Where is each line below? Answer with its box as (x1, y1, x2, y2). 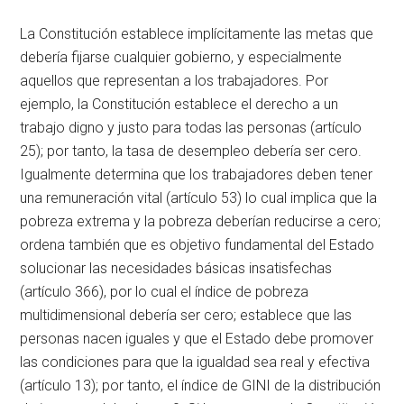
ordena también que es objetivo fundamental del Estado (20, 235, 375, 253)
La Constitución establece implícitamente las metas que (20, 24, 374, 42)
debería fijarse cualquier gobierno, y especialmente (20, 48, 343, 66)
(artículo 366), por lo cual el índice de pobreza (20, 282, 309, 300)
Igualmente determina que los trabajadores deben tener (20, 165, 373, 183)
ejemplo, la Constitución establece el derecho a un (20, 95, 339, 113)
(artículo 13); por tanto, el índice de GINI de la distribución (20, 376, 381, 394)
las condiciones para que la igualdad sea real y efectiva (20, 353, 371, 371)
